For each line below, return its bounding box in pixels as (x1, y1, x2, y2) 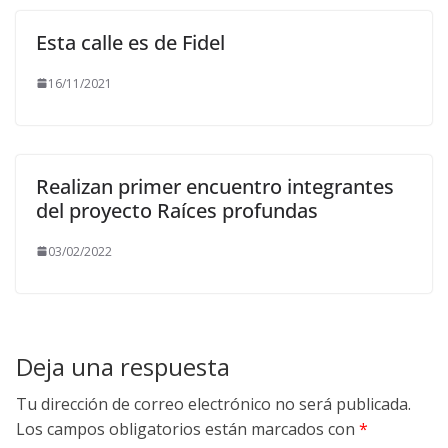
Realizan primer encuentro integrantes (36, 172, 394, 200)
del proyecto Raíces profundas (36, 196, 318, 224)
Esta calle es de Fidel (36, 28, 225, 56)
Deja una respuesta (16, 349, 230, 383)
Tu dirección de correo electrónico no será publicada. (16, 392, 411, 415)
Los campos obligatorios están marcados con (16, 417, 359, 440)
